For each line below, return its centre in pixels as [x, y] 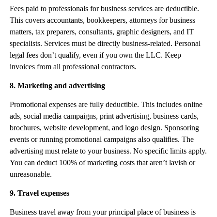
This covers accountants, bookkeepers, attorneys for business [102, 20]
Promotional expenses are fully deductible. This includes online [106, 104]
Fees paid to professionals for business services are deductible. [104, 8]
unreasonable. [31, 174]
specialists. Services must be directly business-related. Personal [105, 43]
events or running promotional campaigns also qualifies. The [102, 139]
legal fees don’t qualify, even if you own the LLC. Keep [95, 55]
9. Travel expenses [39, 193]
